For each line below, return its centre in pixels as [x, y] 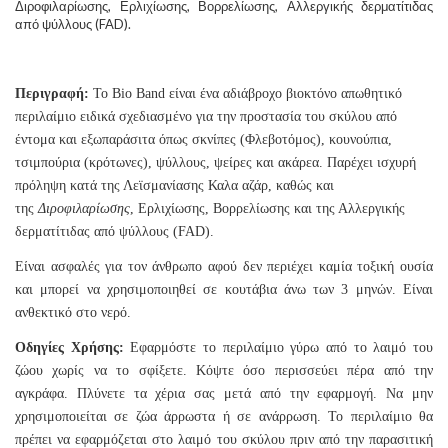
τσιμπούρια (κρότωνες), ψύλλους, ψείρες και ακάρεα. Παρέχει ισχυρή [215, 163]
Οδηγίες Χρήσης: [69, 348]
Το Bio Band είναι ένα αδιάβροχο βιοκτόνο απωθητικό [245, 94]
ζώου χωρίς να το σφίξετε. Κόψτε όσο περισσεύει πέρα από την [224, 371]
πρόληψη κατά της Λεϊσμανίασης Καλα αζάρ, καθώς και [174, 186]
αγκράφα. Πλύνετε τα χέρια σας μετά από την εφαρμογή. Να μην [224, 394]
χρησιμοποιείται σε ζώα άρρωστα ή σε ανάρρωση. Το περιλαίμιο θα [224, 417]
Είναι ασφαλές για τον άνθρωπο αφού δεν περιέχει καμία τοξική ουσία [224, 267]
